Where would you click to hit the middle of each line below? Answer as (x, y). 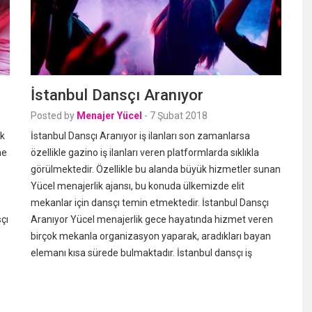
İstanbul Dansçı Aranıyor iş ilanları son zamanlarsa (140, 136)
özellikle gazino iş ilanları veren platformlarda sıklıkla (145, 153)
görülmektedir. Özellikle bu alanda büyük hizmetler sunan (156, 169)
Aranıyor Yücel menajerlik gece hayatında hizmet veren (152, 219)
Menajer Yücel (109, 116)
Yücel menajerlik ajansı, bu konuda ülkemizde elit (138, 186)
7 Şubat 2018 (179, 116)
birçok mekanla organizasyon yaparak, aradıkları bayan (151, 236)
